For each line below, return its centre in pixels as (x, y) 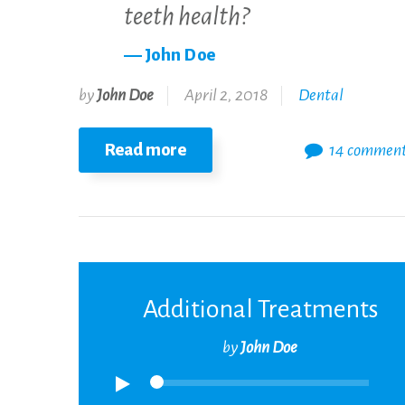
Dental (321, 94)
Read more (146, 150)
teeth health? (187, 17)
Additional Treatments (260, 309)
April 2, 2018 (226, 94)
